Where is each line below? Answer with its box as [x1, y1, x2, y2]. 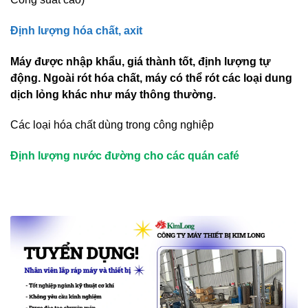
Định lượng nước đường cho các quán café [10, 150, 239, 162]
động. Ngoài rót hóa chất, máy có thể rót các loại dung [10, 71, 292, 84]
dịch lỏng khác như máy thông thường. [10, 88, 216, 100]
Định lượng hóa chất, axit [10, 24, 142, 36]
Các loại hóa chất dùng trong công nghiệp [10, 119, 214, 131]
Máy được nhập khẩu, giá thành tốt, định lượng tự [10, 55, 271, 67]
